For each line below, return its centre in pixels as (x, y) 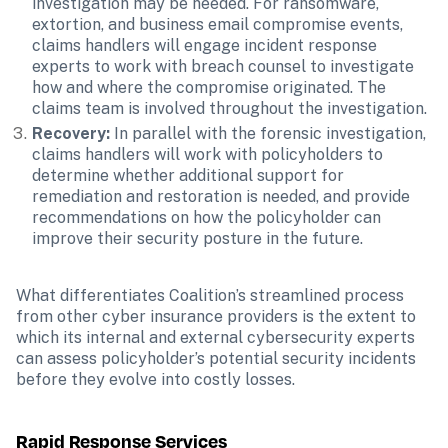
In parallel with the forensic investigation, (268, 133)
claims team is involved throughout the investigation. (229, 108)
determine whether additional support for (188, 175)
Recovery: (71, 133)
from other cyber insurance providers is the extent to (216, 316)
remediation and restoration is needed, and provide (221, 196)
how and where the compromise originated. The (209, 87)
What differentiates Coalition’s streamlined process (210, 295)
